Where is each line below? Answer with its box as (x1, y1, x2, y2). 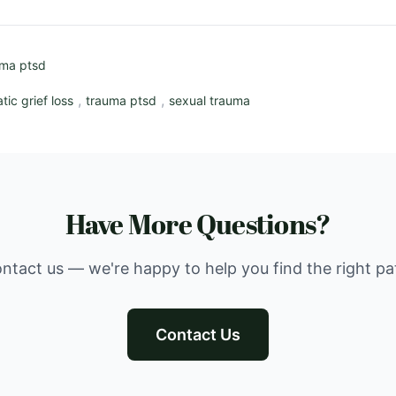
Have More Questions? (65, 205, 331, 247)
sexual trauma (169, 93, 250, 108)
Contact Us (156, 325, 240, 344)
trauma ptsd (86, 93, 156, 108)
